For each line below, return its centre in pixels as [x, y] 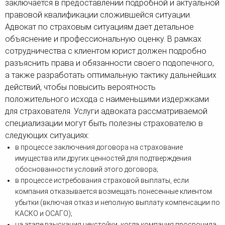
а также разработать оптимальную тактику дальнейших [111, 75]
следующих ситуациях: [47, 136]
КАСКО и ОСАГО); [44, 214]
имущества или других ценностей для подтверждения [103, 158]
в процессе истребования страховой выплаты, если [102, 181]
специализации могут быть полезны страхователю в [104, 124]
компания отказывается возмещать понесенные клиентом [114, 192]
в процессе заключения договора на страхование [99, 147]
